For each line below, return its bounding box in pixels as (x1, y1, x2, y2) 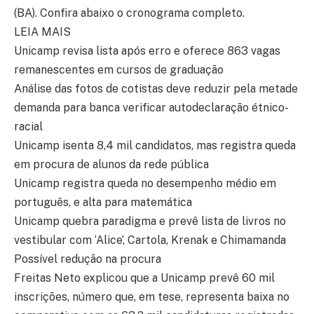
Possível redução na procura (14, 252, 161, 266)
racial (14, 119, 43, 133)
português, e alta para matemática (14, 195, 192, 209)
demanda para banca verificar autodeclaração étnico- (14, 100, 289, 114)
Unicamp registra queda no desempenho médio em (14, 176, 276, 190)
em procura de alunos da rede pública (14, 157, 209, 171)
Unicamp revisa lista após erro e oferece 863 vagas (14, 43, 280, 57)
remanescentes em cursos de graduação (14, 62, 224, 76)
